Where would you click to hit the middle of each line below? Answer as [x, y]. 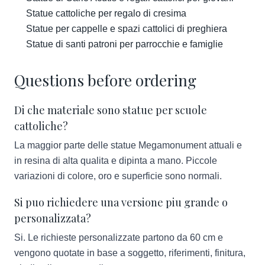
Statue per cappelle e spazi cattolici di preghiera [127, 29]
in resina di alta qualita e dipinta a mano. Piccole [116, 161]
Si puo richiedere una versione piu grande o [121, 202]
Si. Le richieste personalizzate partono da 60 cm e [119, 237]
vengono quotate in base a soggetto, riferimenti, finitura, [130, 253]
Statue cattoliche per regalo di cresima [106, 13]
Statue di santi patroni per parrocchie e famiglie [125, 44]
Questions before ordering [105, 80]
